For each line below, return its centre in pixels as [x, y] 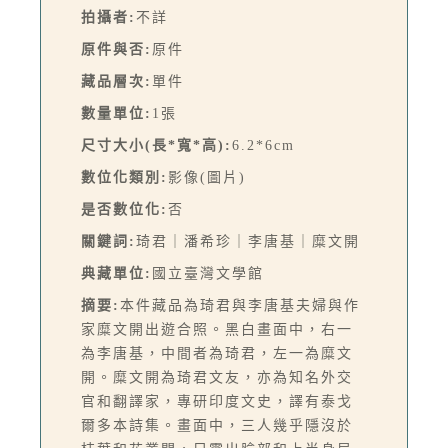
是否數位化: [124, 210]
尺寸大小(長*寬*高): [156, 146]
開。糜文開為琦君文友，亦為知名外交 [217, 378]
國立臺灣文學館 [208, 274]
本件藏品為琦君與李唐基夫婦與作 [240, 306]
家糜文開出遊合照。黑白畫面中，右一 [217, 330]
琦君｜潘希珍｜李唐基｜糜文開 [248, 242]
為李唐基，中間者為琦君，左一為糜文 [217, 354]
